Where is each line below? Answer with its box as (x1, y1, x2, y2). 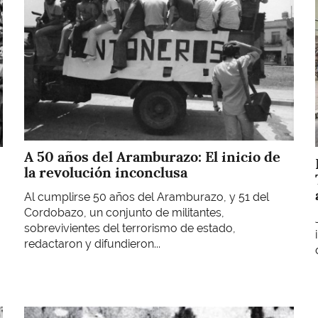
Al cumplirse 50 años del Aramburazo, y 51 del (24, 190, 269, 204)
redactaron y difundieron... (24, 236, 160, 251)
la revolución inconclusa (24, 163, 187, 182)
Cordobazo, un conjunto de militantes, (24, 205, 224, 219)
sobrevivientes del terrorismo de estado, (24, 221, 236, 235)
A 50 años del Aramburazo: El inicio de (24, 148, 280, 167)
